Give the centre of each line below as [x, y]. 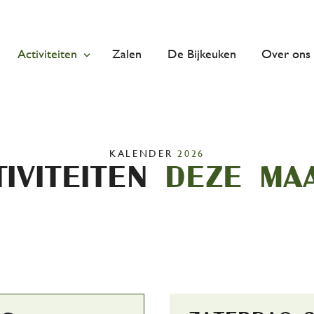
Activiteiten [48, 54]
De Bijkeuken [202, 54]
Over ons [286, 54]
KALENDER [143, 154]
